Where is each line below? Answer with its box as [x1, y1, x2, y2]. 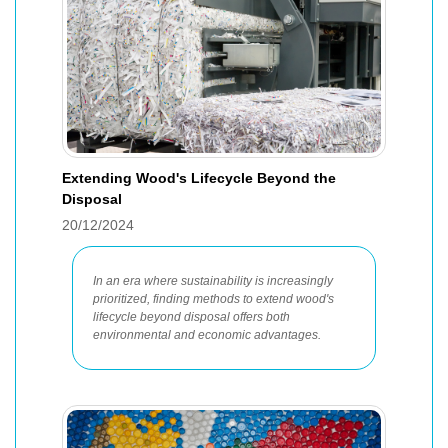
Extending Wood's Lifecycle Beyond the [62, 170, 336, 186]
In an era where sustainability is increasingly [93, 274, 333, 288]
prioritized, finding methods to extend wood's [93, 292, 334, 306]
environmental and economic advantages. [93, 328, 321, 342]
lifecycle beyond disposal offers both [93, 310, 290, 324]
